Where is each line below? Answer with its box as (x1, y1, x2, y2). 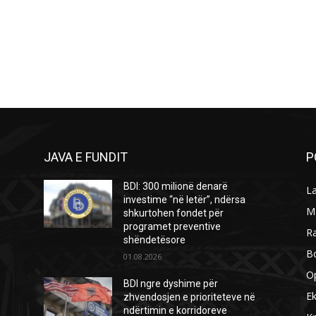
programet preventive (123, 220, 221, 232)
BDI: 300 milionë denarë (123, 180, 229, 192)
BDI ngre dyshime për (123, 277, 219, 289)
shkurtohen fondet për (123, 207, 224, 219)
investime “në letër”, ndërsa (123, 193, 246, 205)
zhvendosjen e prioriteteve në (123, 291, 256, 303)
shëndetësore (123, 233, 186, 245)
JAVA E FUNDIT (44, 149, 128, 164)
